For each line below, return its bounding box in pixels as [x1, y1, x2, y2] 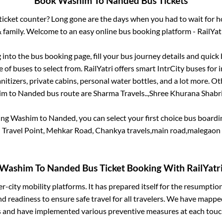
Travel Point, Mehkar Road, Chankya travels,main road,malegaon [1, 125, 221, 135]
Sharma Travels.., [93, 88, 149, 98]
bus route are [45, 88, 93, 98]
